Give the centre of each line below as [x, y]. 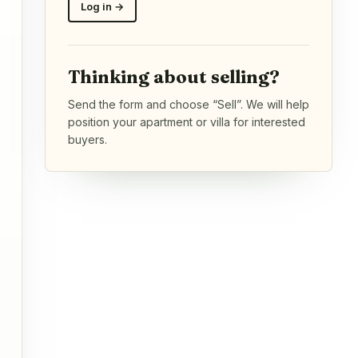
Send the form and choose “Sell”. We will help [189, 104]
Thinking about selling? [174, 76]
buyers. [88, 139]
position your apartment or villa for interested [187, 121]
